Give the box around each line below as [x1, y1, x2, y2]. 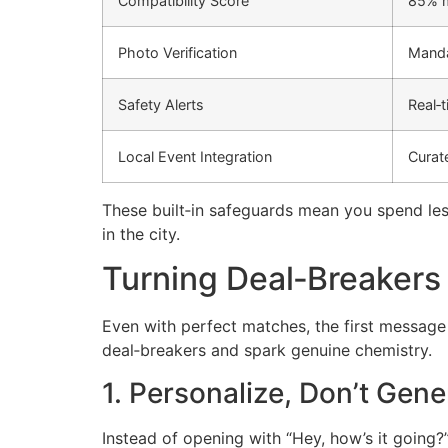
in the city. [102, 224, 180, 244]
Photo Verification [118, 44, 237, 61]
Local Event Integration [118, 148, 272, 165]
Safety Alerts [118, 96, 204, 113]
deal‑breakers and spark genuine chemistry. [102, 340, 432, 361]
